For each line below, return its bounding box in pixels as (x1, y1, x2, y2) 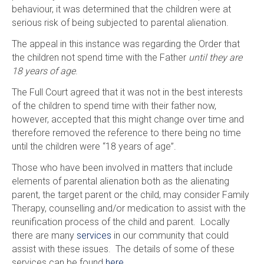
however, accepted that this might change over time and (11, 113, 244, 125)
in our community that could (111, 229, 229, 241)
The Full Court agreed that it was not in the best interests (11, 86, 243, 98)
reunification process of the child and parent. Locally (11, 216, 230, 227)
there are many (11, 229, 77, 241)
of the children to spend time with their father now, (11, 100, 216, 111)
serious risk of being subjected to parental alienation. (11, 16, 229, 28)
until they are (188, 51, 242, 63)
